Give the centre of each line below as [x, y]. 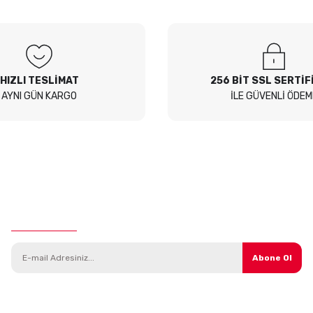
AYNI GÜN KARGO [39, 96]
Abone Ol [272, 258]
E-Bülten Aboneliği [57, 221]
